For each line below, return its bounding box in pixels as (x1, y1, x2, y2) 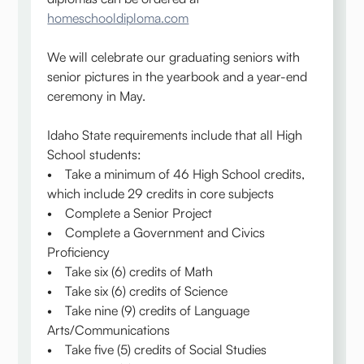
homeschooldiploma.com (47, 10, 189, 27)
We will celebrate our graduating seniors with (47, 49, 301, 66)
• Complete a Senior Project (47, 205, 213, 222)
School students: (47, 146, 142, 163)
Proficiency (47, 244, 110, 261)
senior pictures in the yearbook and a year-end (47, 68, 308, 85)
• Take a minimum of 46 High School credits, (47, 166, 305, 183)
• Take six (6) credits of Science (47, 283, 228, 300)
